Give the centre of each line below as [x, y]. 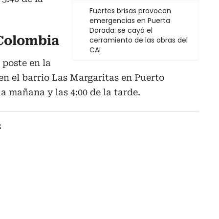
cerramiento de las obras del [139, 40]
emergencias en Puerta [130, 21]
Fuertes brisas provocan [130, 11]
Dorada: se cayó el [121, 31]
